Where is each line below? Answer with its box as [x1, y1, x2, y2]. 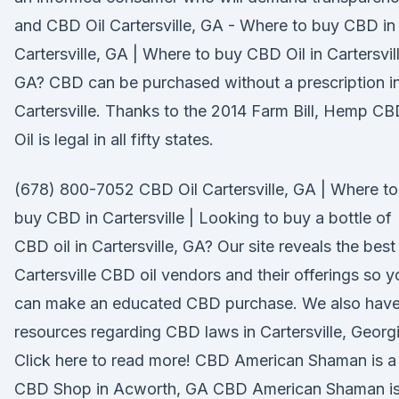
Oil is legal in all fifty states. [14, 130, 214, 149]
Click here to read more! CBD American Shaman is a [14, 351, 396, 370]
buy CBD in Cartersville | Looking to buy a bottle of [14, 208, 392, 227]
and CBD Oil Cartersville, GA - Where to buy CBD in [14, 16, 395, 35]
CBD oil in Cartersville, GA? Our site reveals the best [14, 237, 395, 256]
